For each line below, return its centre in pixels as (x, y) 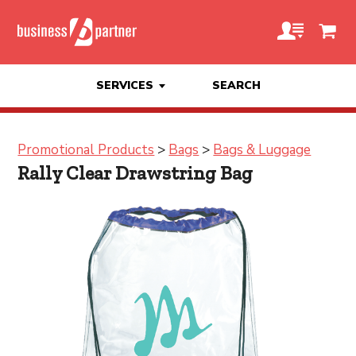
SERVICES (124, 85)
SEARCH (236, 85)
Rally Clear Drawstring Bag (135, 173)
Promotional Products (86, 150)
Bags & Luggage (262, 150)
